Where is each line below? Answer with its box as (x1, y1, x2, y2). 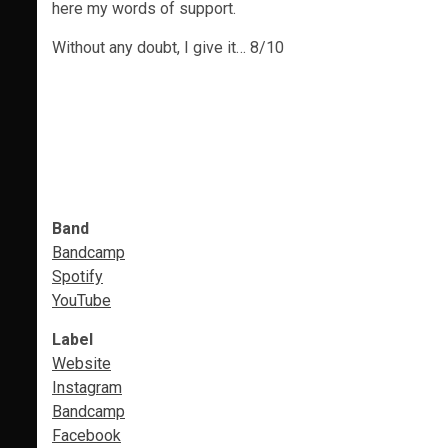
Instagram (52, 378, 122, 397)
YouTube (52, 291, 111, 310)
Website (52, 354, 111, 373)
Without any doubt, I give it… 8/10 (52, 38, 284, 57)
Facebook (52, 426, 121, 445)
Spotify (52, 267, 103, 286)
